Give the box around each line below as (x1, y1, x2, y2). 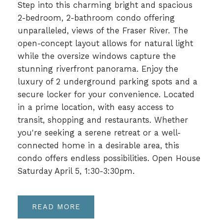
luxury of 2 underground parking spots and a (17, 77, 197, 87)
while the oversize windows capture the (17, 52, 176, 61)
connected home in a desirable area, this (17, 141, 179, 151)
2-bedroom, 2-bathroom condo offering (17, 13, 175, 23)
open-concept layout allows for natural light (17, 39, 193, 49)
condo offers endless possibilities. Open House (17, 154, 200, 164)
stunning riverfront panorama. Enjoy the (17, 64, 178, 74)
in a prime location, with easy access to (17, 103, 174, 112)
